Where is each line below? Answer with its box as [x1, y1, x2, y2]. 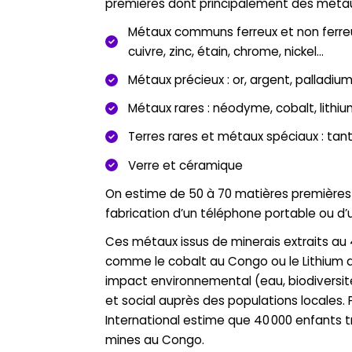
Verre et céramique [128, 157, 244, 173]
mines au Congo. [105, 332, 205, 348]
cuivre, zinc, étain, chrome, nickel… [128, 43, 324, 59]
